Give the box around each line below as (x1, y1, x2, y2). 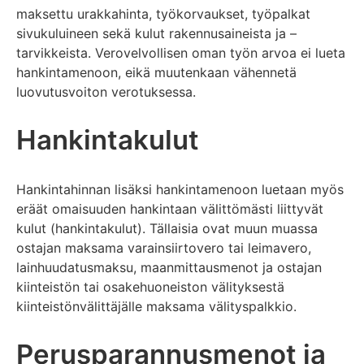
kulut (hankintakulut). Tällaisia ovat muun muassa (16, 219, 318, 236)
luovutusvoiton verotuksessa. (16, 84, 196, 101)
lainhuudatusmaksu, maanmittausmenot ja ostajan (16, 258, 322, 275)
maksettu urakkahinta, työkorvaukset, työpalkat (16, 6, 310, 23)
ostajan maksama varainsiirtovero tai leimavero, (16, 239, 311, 256)
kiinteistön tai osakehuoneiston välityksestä (16, 278, 284, 295)
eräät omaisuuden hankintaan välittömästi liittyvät (16, 200, 323, 217)
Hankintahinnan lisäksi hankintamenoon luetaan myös (16, 180, 344, 197)
